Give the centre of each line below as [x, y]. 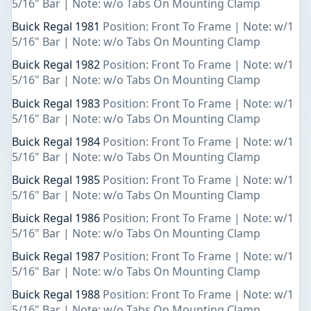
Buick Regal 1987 [57, 257]
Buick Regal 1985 [57, 179]
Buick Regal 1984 [57, 141]
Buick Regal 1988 [57, 295]
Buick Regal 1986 [57, 218]
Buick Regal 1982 [57, 65]
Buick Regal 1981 [57, 27]
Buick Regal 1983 [57, 103]
